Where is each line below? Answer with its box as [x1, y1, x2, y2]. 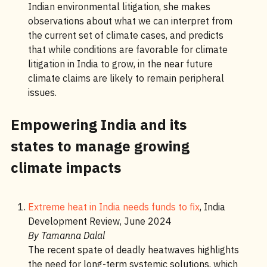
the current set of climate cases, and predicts [27, 29, 223, 41]
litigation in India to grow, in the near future [27, 58, 213, 70]
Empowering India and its [10, 115, 187, 134]
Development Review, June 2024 [27, 215, 172, 227]
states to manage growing [10, 136, 190, 156]
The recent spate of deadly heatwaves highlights [27, 244, 239, 256]
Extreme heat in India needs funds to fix [27, 201, 200, 213]
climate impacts [10, 158, 121, 177]
